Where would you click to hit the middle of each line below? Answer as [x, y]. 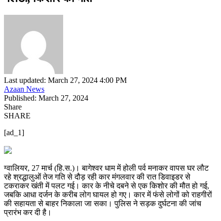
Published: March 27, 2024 [46, 98]
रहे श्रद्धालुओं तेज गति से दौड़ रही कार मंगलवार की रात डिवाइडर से [97, 177]
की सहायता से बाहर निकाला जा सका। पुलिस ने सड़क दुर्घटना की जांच [103, 204]
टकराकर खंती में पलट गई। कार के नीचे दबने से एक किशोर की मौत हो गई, [107, 186]
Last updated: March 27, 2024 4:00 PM [65, 80]
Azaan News [24, 89]
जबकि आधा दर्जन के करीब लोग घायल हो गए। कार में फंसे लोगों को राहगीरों [108, 195]
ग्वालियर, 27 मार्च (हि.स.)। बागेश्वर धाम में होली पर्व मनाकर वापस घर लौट [106, 168]
